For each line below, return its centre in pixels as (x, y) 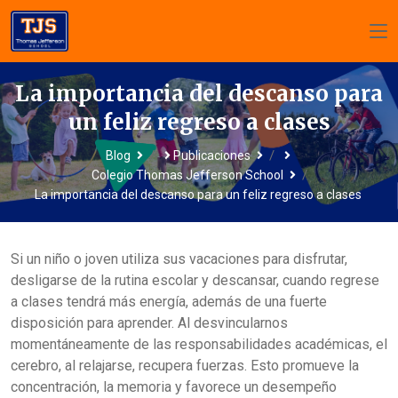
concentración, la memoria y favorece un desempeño (174, 387)
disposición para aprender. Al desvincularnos (149, 323)
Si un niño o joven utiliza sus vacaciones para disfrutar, (179, 259)
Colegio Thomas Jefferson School (187, 175)
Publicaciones (211, 155)
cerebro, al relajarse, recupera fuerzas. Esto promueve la (185, 366)
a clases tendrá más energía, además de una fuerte (169, 302)
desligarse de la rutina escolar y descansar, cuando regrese (195, 280)
